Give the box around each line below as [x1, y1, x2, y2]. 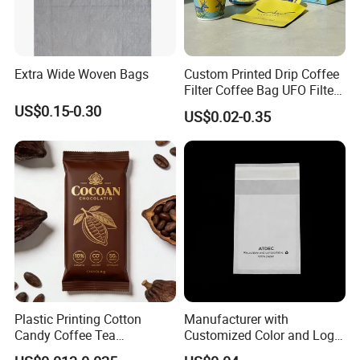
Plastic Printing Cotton [14, 310, 142, 329]
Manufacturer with [183, 310, 288, 329]
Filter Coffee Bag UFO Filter [183, 80, 337, 99]
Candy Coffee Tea [14, 326, 117, 345]
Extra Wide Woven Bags [14, 64, 149, 83]
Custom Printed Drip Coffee [183, 64, 339, 83]
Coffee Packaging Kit [183, 96, 304, 115]
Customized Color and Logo [183, 326, 342, 345]
